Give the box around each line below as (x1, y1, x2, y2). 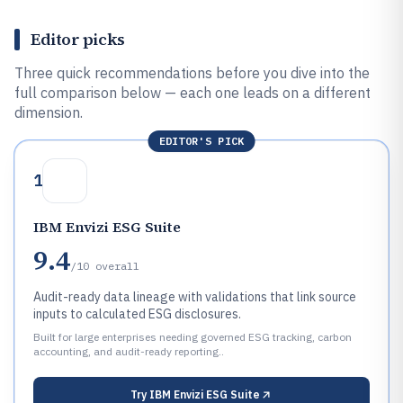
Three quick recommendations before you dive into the (14, 64, 370, 82)
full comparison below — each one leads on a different (14, 84, 371, 102)
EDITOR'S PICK (158, 134, 245, 148)
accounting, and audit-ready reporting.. (33, 345, 224, 358)
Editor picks (31, 28, 125, 50)
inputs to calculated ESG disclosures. (33, 306, 241, 322)
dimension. (14, 103, 83, 121)
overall (95, 259, 139, 273)
